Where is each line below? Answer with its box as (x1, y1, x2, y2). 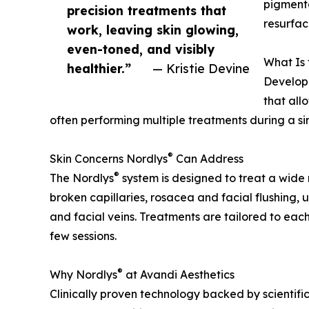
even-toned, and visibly (67, 41, 215, 57)
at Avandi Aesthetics (123, 268, 235, 282)
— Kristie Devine (152, 61, 250, 77)
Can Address (173, 152, 243, 166)
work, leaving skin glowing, (67, 22, 239, 38)
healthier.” (67, 61, 131, 77)
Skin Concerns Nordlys (50, 152, 168, 166)
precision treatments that (67, 3, 226, 19)
